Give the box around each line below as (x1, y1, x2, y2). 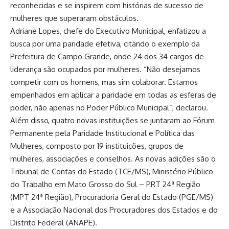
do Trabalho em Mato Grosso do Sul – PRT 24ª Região (10, 179, 200, 190)
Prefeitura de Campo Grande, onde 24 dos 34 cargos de (10, 52, 204, 62)
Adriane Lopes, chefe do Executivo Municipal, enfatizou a (10, 26, 206, 36)
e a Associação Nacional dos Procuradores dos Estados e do (10, 205, 218, 215)
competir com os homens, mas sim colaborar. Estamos (10, 77, 198, 87)
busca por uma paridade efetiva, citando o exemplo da (10, 39, 200, 49)
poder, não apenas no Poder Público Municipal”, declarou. (10, 103, 208, 113)
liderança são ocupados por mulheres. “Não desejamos (10, 64, 200, 75)
